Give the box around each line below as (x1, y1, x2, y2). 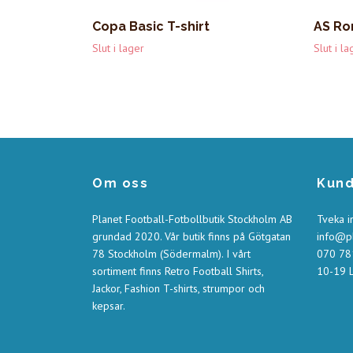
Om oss (92, 175, 149, 191)
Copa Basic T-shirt (92, 18, 210, 34)
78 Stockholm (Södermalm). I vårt (92, 246, 251, 261)
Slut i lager (92, 40, 144, 55)
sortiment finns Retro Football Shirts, (92, 263, 263, 278)
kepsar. (92, 298, 125, 313)
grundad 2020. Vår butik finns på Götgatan (92, 229, 291, 243)
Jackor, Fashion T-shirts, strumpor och (92, 281, 265, 295)
